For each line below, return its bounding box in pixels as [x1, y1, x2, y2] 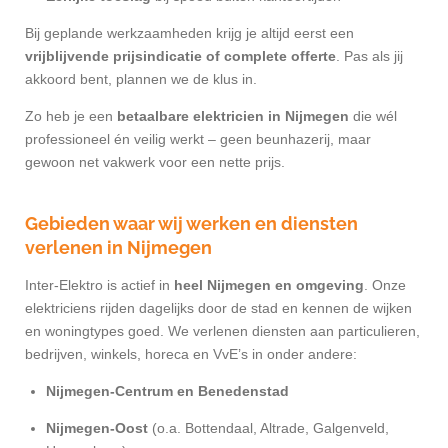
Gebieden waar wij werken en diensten [25, 213, 358, 235]
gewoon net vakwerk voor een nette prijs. [25, 154, 285, 171]
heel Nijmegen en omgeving [174, 277, 364, 294]
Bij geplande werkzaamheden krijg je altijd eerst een [25, 25, 354, 42]
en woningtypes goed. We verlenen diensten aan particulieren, [25, 323, 420, 340]
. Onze [364, 277, 406, 294]
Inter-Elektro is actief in [25, 277, 174, 294]
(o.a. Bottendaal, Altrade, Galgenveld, [148, 420, 389, 437]
